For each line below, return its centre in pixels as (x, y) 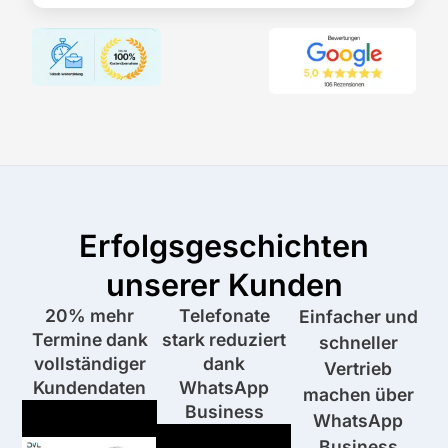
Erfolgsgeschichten (224, 246)
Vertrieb (358, 369)
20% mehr (90, 316)
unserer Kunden (224, 285)
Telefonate (224, 316)
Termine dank (89, 340)
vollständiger (89, 364)
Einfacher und (358, 317)
